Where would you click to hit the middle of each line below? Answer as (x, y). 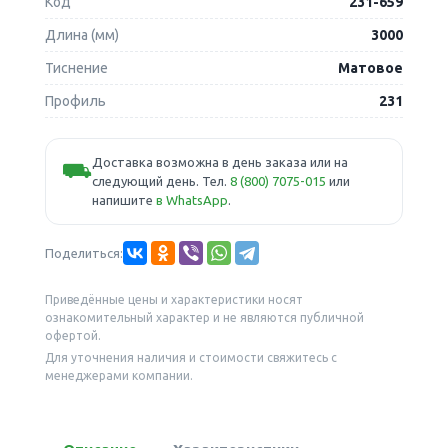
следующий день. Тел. (160, 180)
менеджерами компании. (118, 375)
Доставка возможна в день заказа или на (219, 161)
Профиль (75, 100)
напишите (123, 199)
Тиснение (76, 67)
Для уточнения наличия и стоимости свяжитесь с (190, 357)
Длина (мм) (81, 34)
